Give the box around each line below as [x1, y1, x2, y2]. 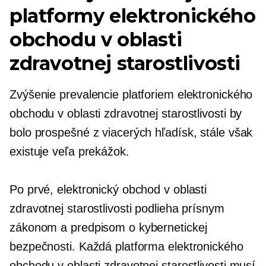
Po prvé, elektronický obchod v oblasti [9, 183, 207, 196]
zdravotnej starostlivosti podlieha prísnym [9, 202, 224, 215]
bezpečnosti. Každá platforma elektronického [9, 240, 243, 253]
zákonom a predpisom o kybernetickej [9, 221, 207, 234]
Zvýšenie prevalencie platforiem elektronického [9, 88, 253, 101]
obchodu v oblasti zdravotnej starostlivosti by [9, 107, 242, 120]
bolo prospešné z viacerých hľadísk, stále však [9, 126, 253, 139]
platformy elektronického [9, 4, 256, 27]
